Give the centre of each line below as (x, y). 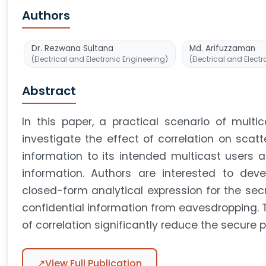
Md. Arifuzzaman (222, 48)
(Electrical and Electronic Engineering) (100, 59)
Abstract (49, 91)
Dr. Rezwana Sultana (72, 48)
